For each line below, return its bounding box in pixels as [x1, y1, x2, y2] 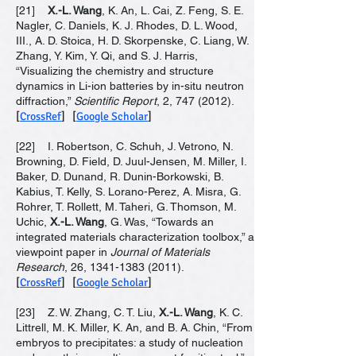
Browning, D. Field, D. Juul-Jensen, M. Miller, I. [16, 155, 246, 168]
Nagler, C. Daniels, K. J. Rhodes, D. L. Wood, [16, 19, 238, 32]
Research [16, 261, 64, 273]
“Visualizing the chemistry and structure [16, 64, 214, 77]
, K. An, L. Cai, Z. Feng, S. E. [102, 4, 243, 17]
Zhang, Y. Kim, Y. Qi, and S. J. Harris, [16, 49, 198, 62]
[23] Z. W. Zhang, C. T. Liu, [16, 306, 159, 319]
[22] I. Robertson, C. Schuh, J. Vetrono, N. [16, 140, 233, 153]
